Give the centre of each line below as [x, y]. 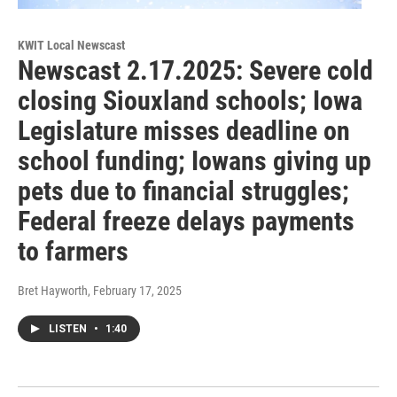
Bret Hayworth [53, 291]
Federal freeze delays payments [186, 222]
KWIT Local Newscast [71, 46]
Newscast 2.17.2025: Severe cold [195, 71]
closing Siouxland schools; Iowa [190, 101]
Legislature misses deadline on [184, 131]
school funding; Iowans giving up [195, 161]
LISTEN [69, 329]
